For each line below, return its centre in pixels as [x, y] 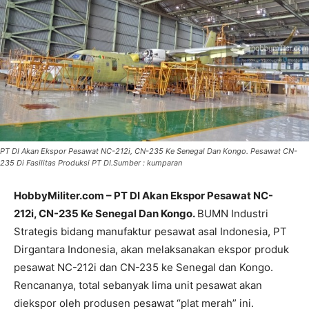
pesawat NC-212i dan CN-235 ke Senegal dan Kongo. [143, 268]
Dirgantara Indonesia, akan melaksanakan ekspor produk [151, 250]
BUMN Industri [233, 214]
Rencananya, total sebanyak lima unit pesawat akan [138, 286]
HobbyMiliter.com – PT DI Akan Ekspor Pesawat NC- [143, 196]
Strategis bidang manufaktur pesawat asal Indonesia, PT [150, 232]
